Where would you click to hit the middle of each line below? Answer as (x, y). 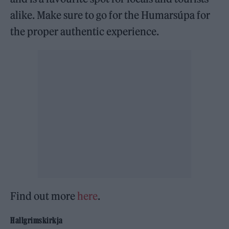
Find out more (44, 196)
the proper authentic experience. (85, 31)
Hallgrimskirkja (37, 220)
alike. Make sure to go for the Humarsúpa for (110, 15)
